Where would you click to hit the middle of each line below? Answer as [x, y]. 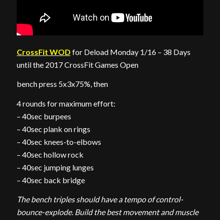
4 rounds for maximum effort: [66, 103]
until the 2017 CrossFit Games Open [77, 64]
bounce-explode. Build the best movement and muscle [107, 212]
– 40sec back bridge [51, 180]
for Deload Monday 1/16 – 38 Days [130, 52]
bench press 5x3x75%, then [62, 84]
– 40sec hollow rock [50, 154]
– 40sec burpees [44, 116]
